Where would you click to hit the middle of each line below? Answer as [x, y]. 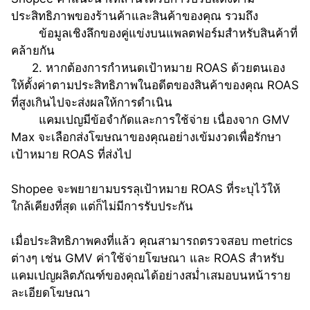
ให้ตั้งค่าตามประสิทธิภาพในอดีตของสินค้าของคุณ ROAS [155, 85]
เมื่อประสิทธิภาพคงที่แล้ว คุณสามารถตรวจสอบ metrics [152, 240]
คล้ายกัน [33, 50]
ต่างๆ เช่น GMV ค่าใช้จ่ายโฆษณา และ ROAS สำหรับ [148, 258]
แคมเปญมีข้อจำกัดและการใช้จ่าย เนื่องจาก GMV [164, 119]
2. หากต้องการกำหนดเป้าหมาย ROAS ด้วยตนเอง [21, 67]
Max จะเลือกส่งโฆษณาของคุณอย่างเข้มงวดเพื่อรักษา [146, 137]
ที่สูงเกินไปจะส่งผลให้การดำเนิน [92, 102]
